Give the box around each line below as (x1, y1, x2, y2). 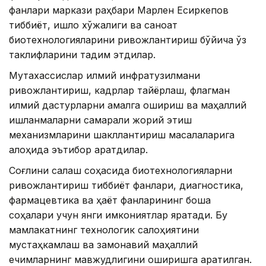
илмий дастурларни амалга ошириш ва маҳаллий (9, 99, 246, 111)
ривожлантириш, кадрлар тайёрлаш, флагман (9, 84, 230, 96)
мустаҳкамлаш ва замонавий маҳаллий (9, 238, 198, 251)
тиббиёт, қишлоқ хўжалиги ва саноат (9, 18, 178, 31)
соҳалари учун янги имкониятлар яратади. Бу (9, 208, 227, 221)
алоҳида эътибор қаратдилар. (9, 143, 148, 156)
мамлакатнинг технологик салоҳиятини (9, 223, 199, 236)
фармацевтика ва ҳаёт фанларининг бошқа (9, 194, 211, 206)
